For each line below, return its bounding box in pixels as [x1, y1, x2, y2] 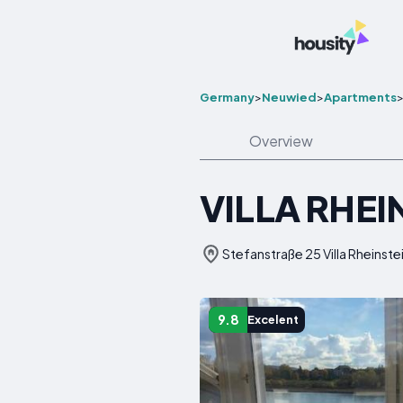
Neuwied [262, 90, 317, 104]
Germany [200, 90, 255, 104]
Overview [248, 131, 313, 150]
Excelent [247, 312, 300, 327]
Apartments [324, 90, 397, 104]
